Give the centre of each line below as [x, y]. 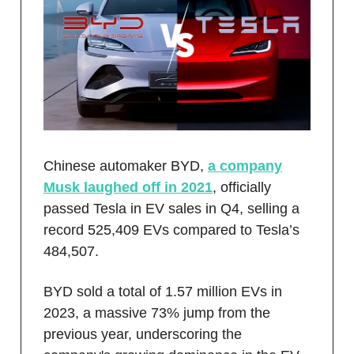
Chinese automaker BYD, [126, 166]
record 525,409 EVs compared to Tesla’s [171, 230]
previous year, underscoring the [143, 334]
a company [245, 166]
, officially [242, 187]
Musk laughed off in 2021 [128, 187]
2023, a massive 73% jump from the [157, 313]
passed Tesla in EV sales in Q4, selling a [171, 208]
